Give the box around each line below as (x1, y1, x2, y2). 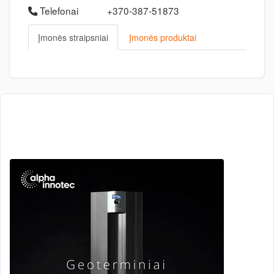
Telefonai (37, 4, 78, 17)
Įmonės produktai (129, 31, 196, 43)
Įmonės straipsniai (38, 31, 108, 43)
